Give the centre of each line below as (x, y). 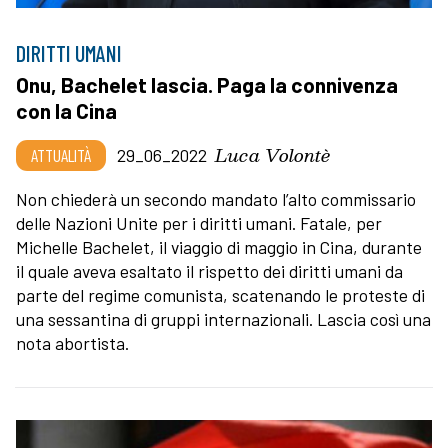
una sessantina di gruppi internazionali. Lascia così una (223, 318)
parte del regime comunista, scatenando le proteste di (220, 294)
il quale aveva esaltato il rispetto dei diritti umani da (209, 270)
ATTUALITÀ (61, 154)
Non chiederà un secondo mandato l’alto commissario (216, 198)
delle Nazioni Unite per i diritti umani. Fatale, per (199, 222)
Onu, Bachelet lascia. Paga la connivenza (207, 84)
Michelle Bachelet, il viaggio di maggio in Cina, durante (219, 246)
